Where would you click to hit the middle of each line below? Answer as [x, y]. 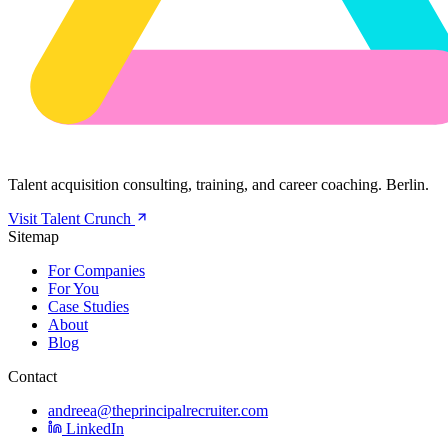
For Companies [96, 270]
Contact [32, 376]
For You [73, 288]
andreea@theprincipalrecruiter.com [158, 410]
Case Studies [88, 306]
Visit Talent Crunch [71, 218]
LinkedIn [93, 428]
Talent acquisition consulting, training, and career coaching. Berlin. [218, 184]
